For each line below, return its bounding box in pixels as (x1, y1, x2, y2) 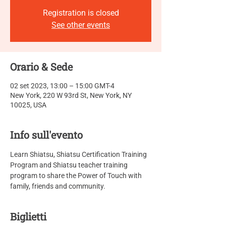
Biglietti (10, 210, 46, 223)
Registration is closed (42, 8, 119, 18)
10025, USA (10, 101, 46, 109)
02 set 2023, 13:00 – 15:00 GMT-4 (10, 82, 115, 90)
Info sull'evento (10, 128, 83, 141)
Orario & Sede (10, 60, 73, 73)
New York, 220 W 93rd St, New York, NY (10, 91, 132, 99)
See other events (51, 20, 110, 30)
